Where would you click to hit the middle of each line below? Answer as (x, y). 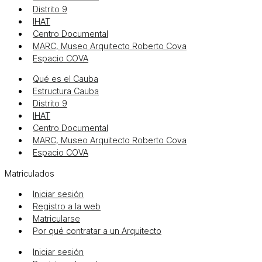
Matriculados (30, 173)
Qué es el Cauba (65, 79)
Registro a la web (67, 207)
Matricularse (56, 219)
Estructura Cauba (66, 92)
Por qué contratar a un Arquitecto (97, 231)
